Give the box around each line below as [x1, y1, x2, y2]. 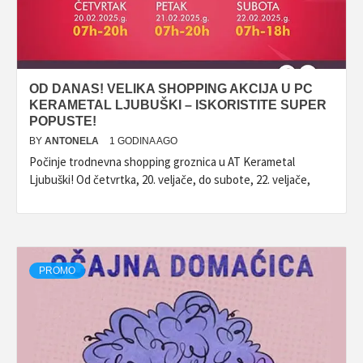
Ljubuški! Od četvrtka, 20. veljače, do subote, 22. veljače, [29, 172, 310, 187]
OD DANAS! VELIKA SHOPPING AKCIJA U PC [29, 82, 313, 96]
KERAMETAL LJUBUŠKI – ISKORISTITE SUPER [29, 98, 327, 112]
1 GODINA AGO [109, 135, 177, 147]
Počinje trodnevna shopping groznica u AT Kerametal [29, 154, 295, 169]
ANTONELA [45, 135, 101, 147]
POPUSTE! [29, 114, 96, 128]
